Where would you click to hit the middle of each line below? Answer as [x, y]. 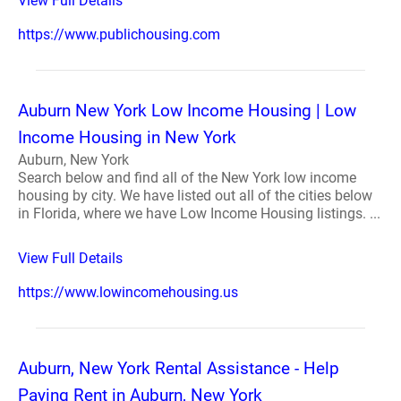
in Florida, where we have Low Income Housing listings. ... [199, 213]
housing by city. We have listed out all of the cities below [195, 195]
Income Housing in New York [127, 137]
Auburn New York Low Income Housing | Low [187, 110]
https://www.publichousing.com [119, 34]
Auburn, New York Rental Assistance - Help [179, 368]
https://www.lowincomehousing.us [128, 292]
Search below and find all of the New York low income [187, 177]
